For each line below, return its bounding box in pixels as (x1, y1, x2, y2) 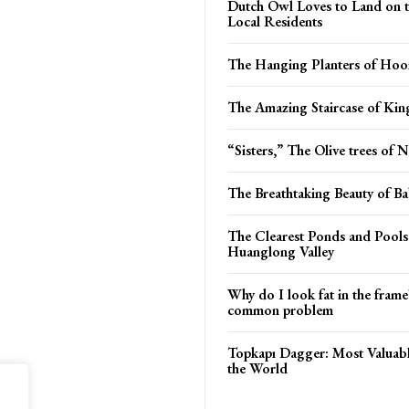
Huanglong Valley (227, 241, 334, 261)
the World (227, 358, 288, 378)
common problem (227, 299, 333, 320)
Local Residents (227, 11, 322, 31)
